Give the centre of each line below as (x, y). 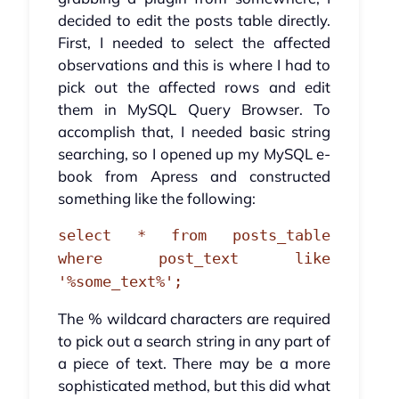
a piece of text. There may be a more (194, 363)
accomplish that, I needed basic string (194, 132)
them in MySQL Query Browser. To (194, 110)
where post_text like (194, 259)
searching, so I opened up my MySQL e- (194, 154)
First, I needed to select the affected (194, 43)
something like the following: (156, 199)
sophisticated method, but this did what (194, 386)
